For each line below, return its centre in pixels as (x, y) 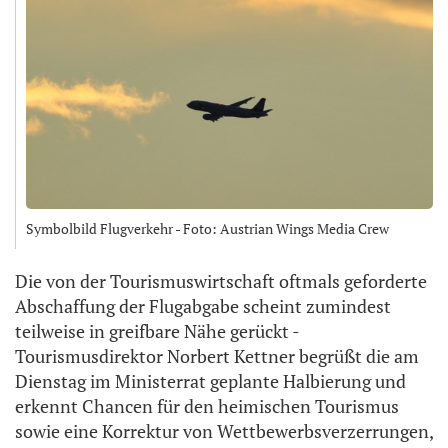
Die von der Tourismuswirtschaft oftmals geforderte (221, 281)
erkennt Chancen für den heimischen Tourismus (207, 406)
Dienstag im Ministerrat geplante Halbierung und (210, 381)
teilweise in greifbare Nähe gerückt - (157, 331)
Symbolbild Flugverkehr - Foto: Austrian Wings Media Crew (207, 229)
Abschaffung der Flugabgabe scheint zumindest (203, 306)
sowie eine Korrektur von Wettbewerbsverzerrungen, (224, 431)
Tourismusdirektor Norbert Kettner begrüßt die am (217, 356)
